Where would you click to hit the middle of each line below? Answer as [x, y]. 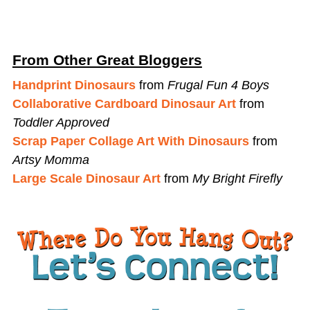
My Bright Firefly [237, 179]
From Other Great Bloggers [107, 60]
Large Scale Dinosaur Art [86, 179]
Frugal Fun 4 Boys [218, 85]
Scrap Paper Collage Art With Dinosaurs [130, 142]
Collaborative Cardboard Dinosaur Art [124, 104]
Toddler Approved [61, 123]
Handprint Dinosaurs [74, 85]
